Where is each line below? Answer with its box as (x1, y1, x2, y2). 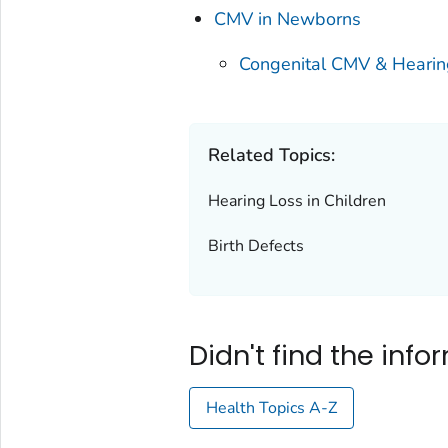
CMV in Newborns (214, 7, 362, 32)
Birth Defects (207, 235, 304, 258)
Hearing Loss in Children (207, 190, 386, 213)
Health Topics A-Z (205, 397, 337, 420)
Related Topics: (207, 143, 335, 168)
